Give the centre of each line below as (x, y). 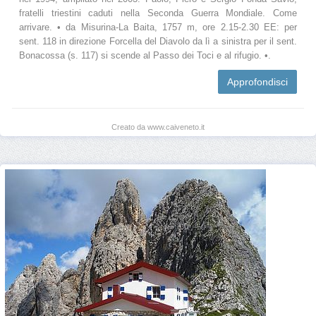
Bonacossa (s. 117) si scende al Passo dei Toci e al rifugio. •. (145, 55)
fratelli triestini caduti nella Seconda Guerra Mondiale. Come (158, 13)
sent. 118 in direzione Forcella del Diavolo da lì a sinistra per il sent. (158, 41)
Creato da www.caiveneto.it (158, 127)
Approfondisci (257, 81)
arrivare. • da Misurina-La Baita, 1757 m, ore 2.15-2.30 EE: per (158, 27)
